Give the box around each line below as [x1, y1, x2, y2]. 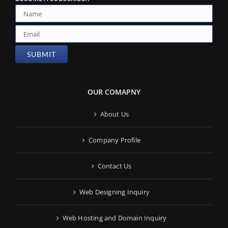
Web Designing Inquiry [79, 187, 150, 197]
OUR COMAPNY [88, 87, 140, 97]
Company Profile [89, 135, 140, 145]
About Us [100, 109, 129, 119]
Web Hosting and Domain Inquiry [62, 213, 167, 223]
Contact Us [97, 161, 132, 171]
